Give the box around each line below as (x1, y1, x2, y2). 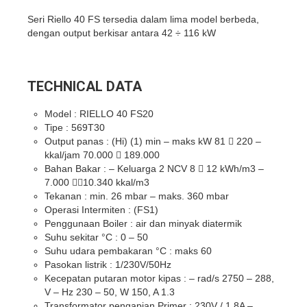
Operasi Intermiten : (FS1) (45, 204, 158, 215)
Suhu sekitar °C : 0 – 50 (45, 231, 148, 243)
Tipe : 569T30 (45, 121, 105, 133)
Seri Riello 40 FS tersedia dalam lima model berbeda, (27, 13, 259, 25)
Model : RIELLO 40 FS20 (45, 108, 153, 119)
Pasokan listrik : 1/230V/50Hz (45, 258, 171, 270)
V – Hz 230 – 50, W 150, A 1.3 (45, 286, 175, 297)
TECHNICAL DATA (27, 77, 142, 95)
